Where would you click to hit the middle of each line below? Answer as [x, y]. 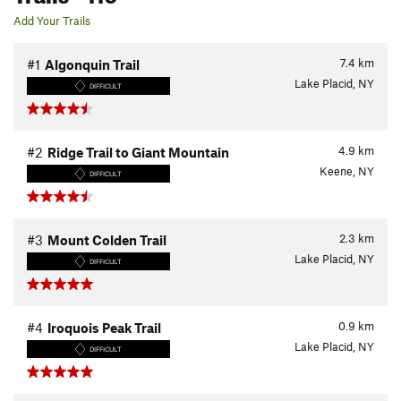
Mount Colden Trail [107, 240]
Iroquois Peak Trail [104, 328]
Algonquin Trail [92, 65]
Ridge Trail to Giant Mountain [138, 153]
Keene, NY [347, 171]
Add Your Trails [52, 21]
